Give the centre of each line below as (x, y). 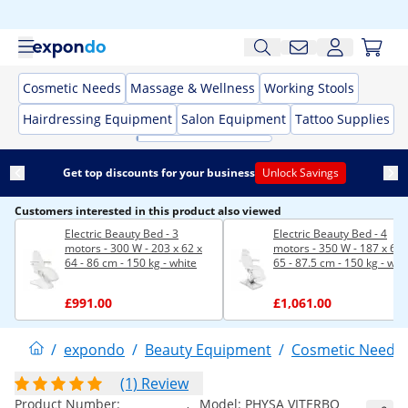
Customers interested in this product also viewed (148, 211)
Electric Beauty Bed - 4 (330, 234)
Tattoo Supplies (342, 119)
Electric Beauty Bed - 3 (122, 234)
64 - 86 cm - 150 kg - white (131, 263)
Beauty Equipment (208, 350)
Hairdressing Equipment (97, 119)
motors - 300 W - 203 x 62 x (133, 248)
